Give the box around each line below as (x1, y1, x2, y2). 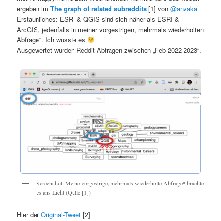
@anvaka (170, 3, 198, 13)
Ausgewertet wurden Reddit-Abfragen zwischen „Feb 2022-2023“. (17, 45, 202, 55)
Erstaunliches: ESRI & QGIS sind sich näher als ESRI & (17, 14, 180, 24)
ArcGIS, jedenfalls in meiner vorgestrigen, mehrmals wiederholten (17, 24, 204, 34)
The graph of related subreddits (50, 3, 147, 13)
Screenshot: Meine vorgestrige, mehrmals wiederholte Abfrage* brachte (37, 179, 204, 187)
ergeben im (17, 3, 51, 13)
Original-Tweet (41, 210, 81, 220)
